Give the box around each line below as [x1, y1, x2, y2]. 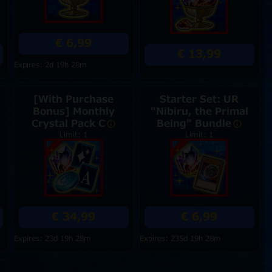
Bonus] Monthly [32, 104, 115, 119]
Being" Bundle [156, 117, 231, 131]
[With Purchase [33, 92, 114, 107]
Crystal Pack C [31, 117, 105, 131]
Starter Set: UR [160, 92, 239, 107]
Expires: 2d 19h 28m [13, 59, 87, 70]
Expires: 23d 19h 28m [13, 233, 91, 244]
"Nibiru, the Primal [150, 104, 248, 119]
